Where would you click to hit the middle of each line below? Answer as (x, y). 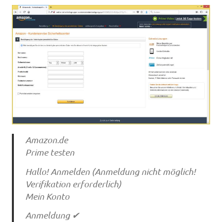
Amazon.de (46, 140)
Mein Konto (47, 196)
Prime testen (50, 152)
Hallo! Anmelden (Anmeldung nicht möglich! (110, 171)
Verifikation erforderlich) (73, 184)
